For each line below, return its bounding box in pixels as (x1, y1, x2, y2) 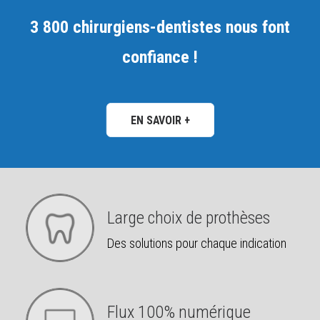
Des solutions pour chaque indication (107, 236, 286, 251)
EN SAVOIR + (130, 113, 190, 127)
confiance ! (122, 47, 198, 67)
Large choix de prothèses (107, 208, 270, 228)
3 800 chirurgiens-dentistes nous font (30, 17, 290, 37)
